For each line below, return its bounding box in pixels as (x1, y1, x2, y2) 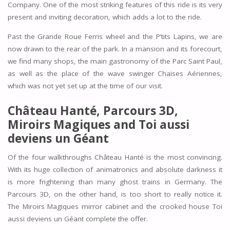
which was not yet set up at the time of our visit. (7, 81, 163, 90)
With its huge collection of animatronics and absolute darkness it (7, 165, 223, 175)
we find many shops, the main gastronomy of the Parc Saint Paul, (7, 56, 223, 66)
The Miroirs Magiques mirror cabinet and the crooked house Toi (7, 202, 223, 212)
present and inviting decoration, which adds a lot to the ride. (7, 12, 202, 22)
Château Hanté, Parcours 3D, (7, 102, 178, 119)
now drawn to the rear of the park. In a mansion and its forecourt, (7, 44, 223, 53)
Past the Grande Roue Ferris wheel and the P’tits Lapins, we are (7, 31, 223, 41)
